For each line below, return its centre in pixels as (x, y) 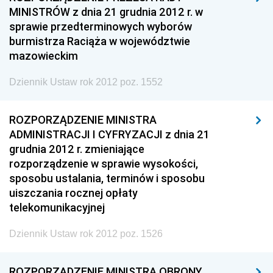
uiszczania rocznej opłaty (73, 193)
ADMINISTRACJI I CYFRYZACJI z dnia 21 (109, 134)
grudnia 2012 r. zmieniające (77, 149)
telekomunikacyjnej (57, 207)
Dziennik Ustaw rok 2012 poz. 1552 (86, 82)
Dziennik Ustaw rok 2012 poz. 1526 (86, 234)
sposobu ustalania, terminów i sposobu (107, 178)
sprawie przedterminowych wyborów (101, 27)
